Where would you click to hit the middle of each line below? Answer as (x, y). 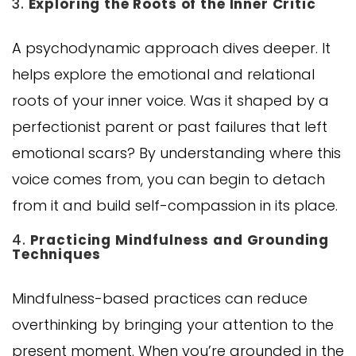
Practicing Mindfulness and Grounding (180, 240)
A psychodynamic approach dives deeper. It (171, 48)
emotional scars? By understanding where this (176, 153)
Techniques (56, 254)
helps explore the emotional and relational (163, 74)
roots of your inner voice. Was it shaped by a (170, 100)
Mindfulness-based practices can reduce (160, 298)
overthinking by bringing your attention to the (173, 324)
